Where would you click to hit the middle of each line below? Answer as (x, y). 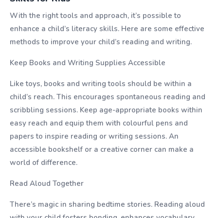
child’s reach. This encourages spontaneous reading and (108, 97)
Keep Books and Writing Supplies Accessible (88, 63)
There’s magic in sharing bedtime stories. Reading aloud (107, 204)
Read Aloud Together (47, 183)
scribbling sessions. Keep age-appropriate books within (106, 110)
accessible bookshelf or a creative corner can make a (102, 149)
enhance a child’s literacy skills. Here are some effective (107, 29)
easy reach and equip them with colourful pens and (99, 123)
